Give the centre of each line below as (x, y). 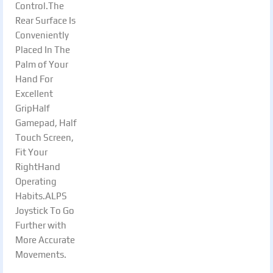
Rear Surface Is (45, 20)
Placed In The (43, 49)
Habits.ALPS (41, 196)
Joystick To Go (45, 210)
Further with (41, 225)
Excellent (34, 93)
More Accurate (45, 239)
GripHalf (33, 108)
